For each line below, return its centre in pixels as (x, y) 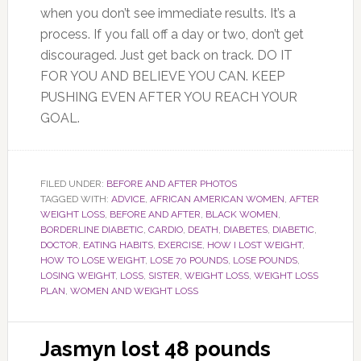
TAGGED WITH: (75, 199)
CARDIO (165, 229)
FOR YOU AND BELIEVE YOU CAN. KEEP (162, 76)
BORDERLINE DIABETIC (91, 229)
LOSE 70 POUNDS (189, 260)
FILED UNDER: (73, 183)
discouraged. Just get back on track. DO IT (166, 55)
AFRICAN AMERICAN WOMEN (217, 199)
